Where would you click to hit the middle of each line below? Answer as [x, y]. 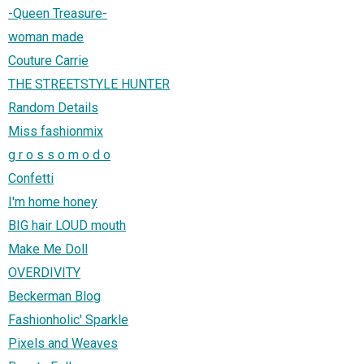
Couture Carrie [48, 61]
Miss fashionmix [56, 132]
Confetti [31, 179]
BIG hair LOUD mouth [67, 226]
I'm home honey [53, 202]
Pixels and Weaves [63, 344]
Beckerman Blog [54, 297]
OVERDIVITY [44, 273]
